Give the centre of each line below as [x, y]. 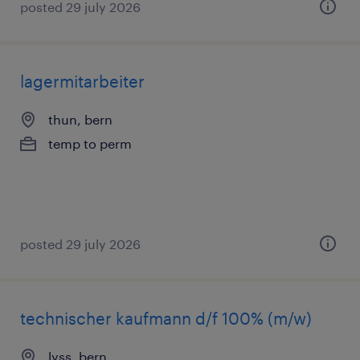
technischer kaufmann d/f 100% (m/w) [166, 318]
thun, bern [80, 119]
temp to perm [90, 143]
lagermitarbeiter [82, 81]
